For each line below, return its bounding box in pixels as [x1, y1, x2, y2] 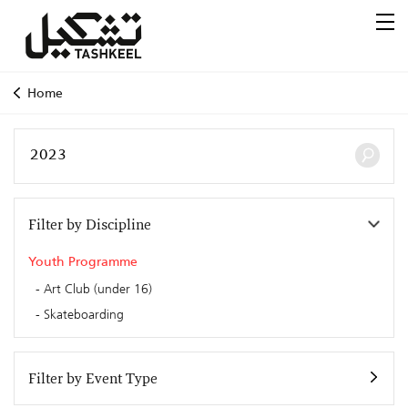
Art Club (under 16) [43, 279, 152, 300]
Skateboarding [43, 303, 124, 324]
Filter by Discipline [28, 219, 151, 233]
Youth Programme [28, 251, 138, 271]
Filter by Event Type [28, 372, 158, 387]
